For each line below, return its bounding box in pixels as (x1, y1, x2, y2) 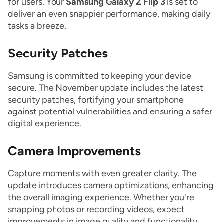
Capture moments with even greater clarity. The (8, 168, 197, 179)
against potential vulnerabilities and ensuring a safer (8, 106, 212, 117)
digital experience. (8, 118, 81, 129)
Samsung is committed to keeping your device (8, 70, 191, 82)
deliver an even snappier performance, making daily (8, 8, 210, 20)
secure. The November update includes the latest (8, 82, 203, 94)
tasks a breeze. (8, 20, 66, 32)
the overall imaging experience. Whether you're (8, 192, 194, 203)
